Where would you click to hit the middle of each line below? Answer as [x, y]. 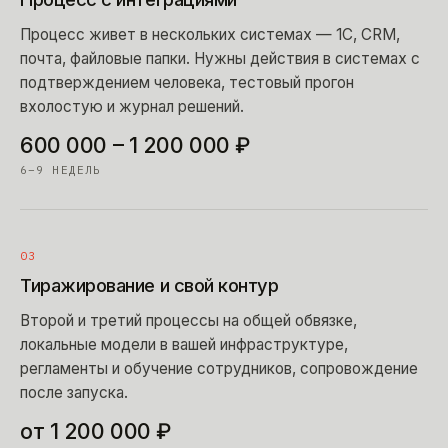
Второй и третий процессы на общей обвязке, [188, 320]
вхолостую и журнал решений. [132, 106]
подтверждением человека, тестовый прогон [187, 82]
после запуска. [74, 392]
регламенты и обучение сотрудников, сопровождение [219, 368]
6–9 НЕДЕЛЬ [61, 169]
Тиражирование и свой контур [149, 284]
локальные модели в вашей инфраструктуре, [184, 344]
